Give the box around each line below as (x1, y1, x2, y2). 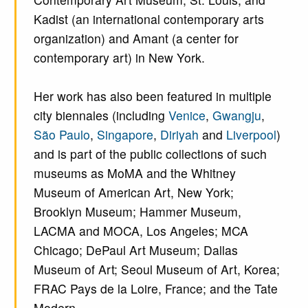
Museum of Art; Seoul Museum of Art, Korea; (33, 260, 280, 278)
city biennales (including (33, 106, 168, 124)
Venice (168, 106, 206, 124)
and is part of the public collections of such (33, 144, 267, 162)
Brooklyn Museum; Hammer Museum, (33, 202, 241, 220)
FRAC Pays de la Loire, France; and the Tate (33, 279, 278, 297)
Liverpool (225, 125, 276, 143)
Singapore (96, 125, 153, 143)
